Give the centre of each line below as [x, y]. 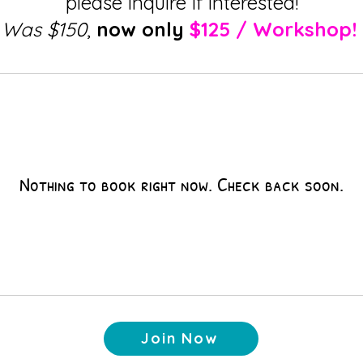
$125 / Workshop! [273, 29]
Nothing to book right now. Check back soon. [181, 184]
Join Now [179, 339]
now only [140, 29]
